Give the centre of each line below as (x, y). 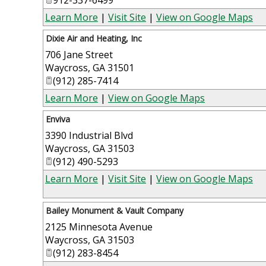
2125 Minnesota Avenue (99, 227)
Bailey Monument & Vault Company (115, 210)
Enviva (58, 119)
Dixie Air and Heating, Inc (94, 38)
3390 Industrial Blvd (89, 135)
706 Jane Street (79, 54)
